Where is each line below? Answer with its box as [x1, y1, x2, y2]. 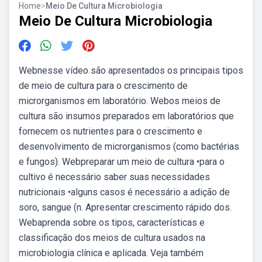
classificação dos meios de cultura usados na [19, 232, 205, 243]
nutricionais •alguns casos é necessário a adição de [19, 187, 230, 198]
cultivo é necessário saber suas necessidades [19, 171, 210, 182]
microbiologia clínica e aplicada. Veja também [19, 247, 204, 258]
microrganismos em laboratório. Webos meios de [19, 95, 220, 106]
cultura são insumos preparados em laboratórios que [19, 111, 234, 122]
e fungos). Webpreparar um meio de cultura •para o [19, 156, 225, 167]
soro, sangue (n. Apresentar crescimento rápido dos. [19, 202, 232, 213]
